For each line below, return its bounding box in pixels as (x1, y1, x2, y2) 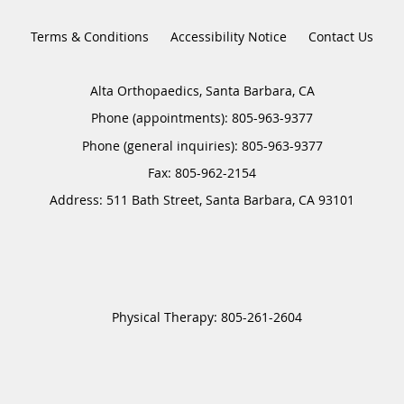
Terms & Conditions (31, 27, 149, 45)
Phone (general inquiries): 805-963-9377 (81, 136, 323, 154)
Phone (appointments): (91, 108, 232, 126)
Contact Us (308, 27, 373, 45)
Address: (50, 190, 106, 208)
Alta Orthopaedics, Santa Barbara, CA (89, 81, 315, 99)
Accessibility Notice (170, 27, 287, 45)
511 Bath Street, (106, 190, 206, 208)
